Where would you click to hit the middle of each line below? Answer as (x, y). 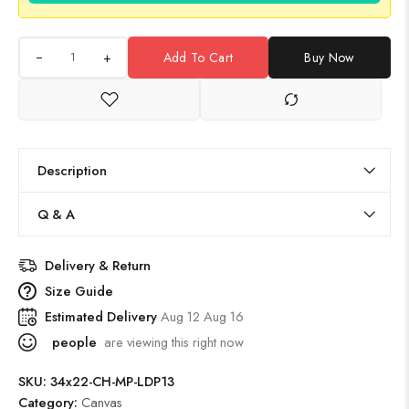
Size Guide (79, 291)
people (73, 342)
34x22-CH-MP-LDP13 (112, 381)
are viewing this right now (170, 342)
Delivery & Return (98, 265)
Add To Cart (198, 58)
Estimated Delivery (103, 316)
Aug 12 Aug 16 (202, 316)
